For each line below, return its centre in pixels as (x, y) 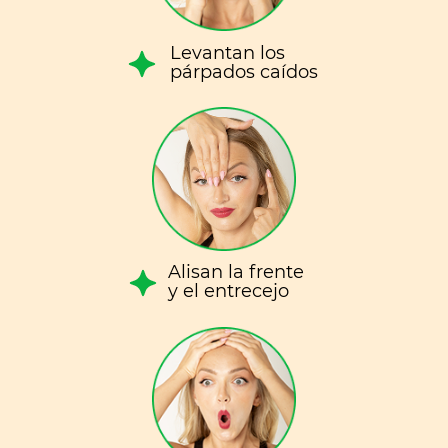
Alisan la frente (236, 272)
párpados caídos (244, 72)
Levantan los (227, 53)
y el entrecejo (228, 291)
